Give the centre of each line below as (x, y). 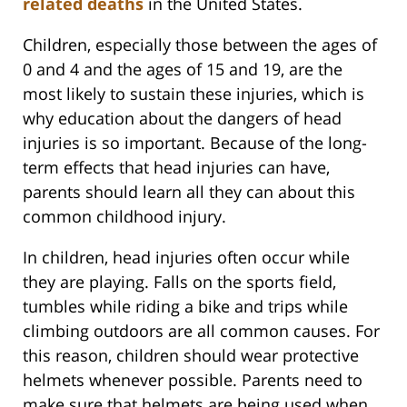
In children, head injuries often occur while (186, 258)
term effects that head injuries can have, (176, 168)
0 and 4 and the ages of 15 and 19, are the (183, 69)
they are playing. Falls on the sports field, (179, 282)
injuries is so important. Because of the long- (195, 143)
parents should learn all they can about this (189, 192)
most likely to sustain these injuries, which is (194, 94)
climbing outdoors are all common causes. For (201, 331)
